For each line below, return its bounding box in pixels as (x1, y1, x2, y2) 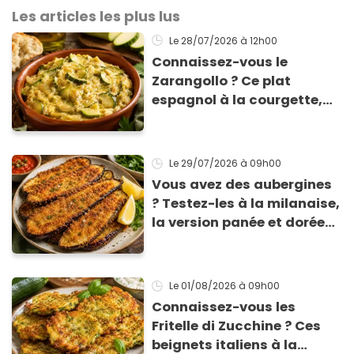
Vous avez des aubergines (152, 175, 333, 194)
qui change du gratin (152, 232, 299, 250)
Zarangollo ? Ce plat (152, 71, 292, 90)
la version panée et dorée (152, 213, 326, 232)
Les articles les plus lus (12, 6, 180, 26)
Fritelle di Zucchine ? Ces (152, 317, 322, 336)
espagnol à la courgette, (152, 90, 323, 109)
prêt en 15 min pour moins (152, 109, 328, 128)
